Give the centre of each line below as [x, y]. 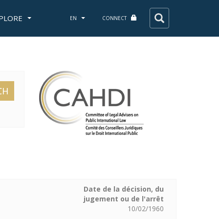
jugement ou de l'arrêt [123, 199]
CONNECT [115, 18]
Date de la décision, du [123, 189]
